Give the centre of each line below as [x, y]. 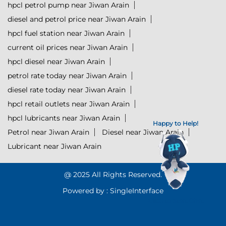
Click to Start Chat [176, 201]
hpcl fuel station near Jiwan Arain [66, 34]
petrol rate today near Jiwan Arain [67, 76]
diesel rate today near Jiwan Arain [67, 90]
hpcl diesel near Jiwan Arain [56, 62]
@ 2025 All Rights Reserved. [113, 175]
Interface [148, 191]
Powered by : [85, 191]
